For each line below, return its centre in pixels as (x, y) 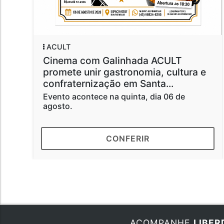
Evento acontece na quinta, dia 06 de (114, 96)
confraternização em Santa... (108, 83)
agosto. (58, 106)
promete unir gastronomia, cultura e (124, 72)
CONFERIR (127, 138)
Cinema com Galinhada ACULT (112, 60)
